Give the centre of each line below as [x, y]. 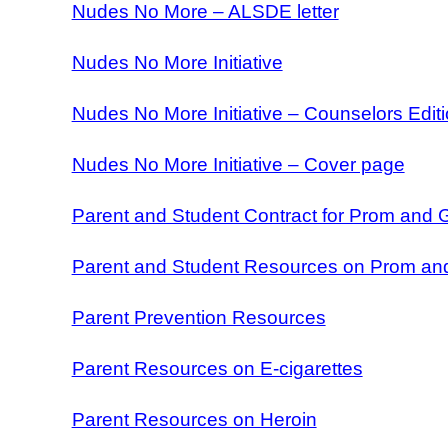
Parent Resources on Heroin [194, 419]
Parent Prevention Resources [198, 317]
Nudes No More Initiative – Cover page [238, 164]
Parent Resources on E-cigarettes [217, 368]
